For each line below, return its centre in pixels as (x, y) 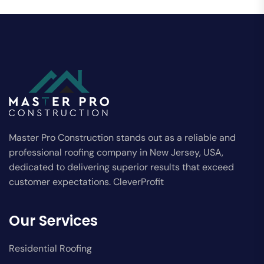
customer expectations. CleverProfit (86, 182)
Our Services (53, 221)
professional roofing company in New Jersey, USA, (116, 153)
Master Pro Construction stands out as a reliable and (122, 138)
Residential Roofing (50, 249)
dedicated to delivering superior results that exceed (121, 167)
